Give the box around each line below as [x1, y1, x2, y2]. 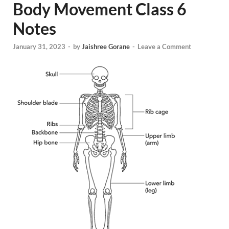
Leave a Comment [138, 42, 191, 51]
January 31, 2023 [13, 42, 65, 51]
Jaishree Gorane [82, 42, 130, 51]
